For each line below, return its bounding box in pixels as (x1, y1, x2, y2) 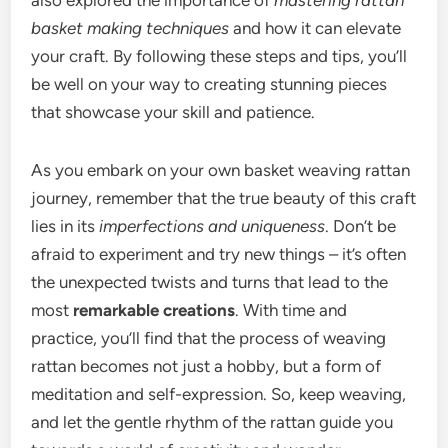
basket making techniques (31, 18, 230, 39)
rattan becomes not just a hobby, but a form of (31, 356, 382, 377)
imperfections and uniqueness (99, 216, 326, 237)
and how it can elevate (229, 18, 402, 39)
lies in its (31, 216, 100, 237)
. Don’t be (325, 216, 397, 237)
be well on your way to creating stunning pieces (31, 74, 388, 95)
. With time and (235, 300, 348, 321)
